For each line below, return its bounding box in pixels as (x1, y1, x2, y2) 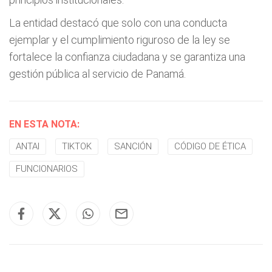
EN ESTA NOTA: (9, 118, 80, 130)
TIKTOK (62, 141, 92, 152)
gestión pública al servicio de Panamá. (9, 67, 186, 80)
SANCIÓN (114, 141, 152, 152)
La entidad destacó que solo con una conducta (9, 16, 227, 29)
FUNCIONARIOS (16, 163, 78, 174)
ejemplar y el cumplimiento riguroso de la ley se (9, 33, 230, 46)
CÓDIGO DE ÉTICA (174, 141, 246, 152)
